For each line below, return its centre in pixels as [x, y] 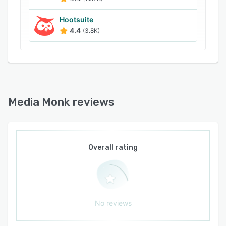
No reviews [113, 203]
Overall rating [113, 148]
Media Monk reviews [61, 102]
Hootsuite [76, 19]
